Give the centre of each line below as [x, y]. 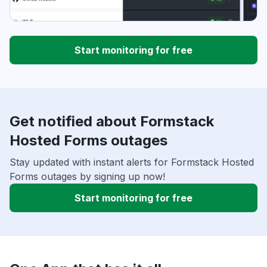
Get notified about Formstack [112, 122]
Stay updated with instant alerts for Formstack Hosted [132, 162]
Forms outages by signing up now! [87, 177]
